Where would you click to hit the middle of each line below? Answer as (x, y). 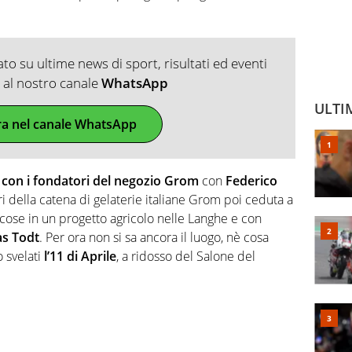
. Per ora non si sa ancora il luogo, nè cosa (154, 237)
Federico (251, 180)
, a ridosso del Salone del (186, 256)
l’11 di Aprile (79, 256)
